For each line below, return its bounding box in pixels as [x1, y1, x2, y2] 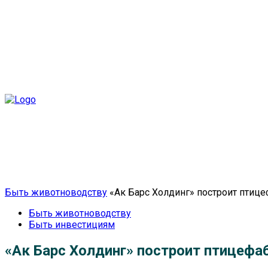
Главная [50, 166, 83, 178]
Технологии [151, 166, 199, 178]
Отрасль [100, 166, 135, 178]
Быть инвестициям [29, 219, 115, 231]
